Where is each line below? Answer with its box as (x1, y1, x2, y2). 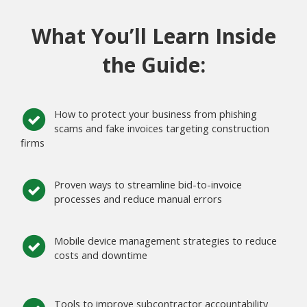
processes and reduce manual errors (53, 193, 222, 206)
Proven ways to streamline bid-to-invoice (53, 178, 242, 192)
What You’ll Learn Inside (31, 22, 276, 51)
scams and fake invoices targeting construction (53, 122, 269, 136)
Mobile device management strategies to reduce (53, 234, 277, 248)
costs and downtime (53, 249, 147, 262)
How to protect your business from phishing (53, 108, 257, 121)
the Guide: (101, 51, 206, 79)
